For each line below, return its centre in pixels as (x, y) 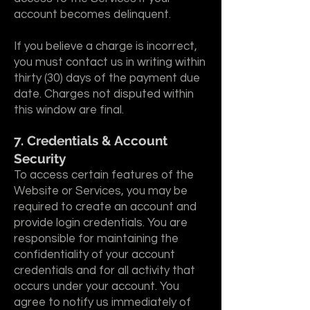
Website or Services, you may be (101, 191)
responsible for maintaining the (96, 239)
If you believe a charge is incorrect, (106, 46)
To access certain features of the (104, 175)
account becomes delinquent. (92, 15)
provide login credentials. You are (101, 223)
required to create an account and (105, 207)
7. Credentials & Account (91, 140)
